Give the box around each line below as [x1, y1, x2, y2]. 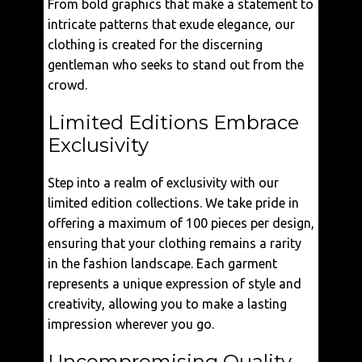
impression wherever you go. [48, 317, 214, 331]
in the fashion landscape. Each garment [48, 256, 277, 271]
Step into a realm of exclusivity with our [48, 175, 279, 190]
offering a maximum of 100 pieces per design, [48, 216, 314, 230]
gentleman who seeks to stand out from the [48, 57, 304, 72]
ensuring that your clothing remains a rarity [48, 236, 301, 250]
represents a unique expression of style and [48, 276, 301, 291]
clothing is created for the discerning [48, 37, 263, 52]
